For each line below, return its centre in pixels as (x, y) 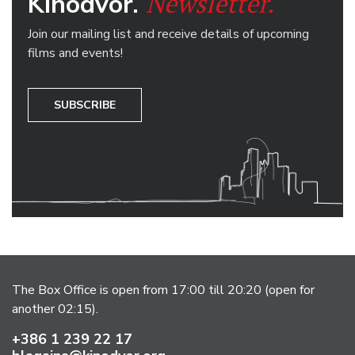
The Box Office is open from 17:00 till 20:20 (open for (163, 290)
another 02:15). (55, 309)
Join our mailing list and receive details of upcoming (168, 34)
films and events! (75, 53)
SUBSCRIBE (85, 105)
